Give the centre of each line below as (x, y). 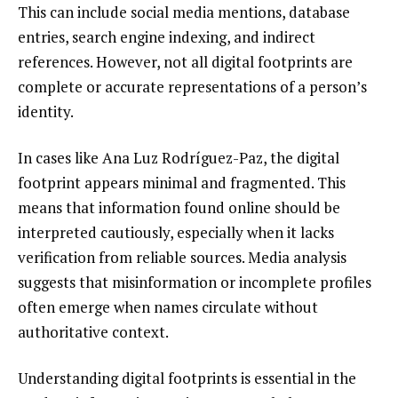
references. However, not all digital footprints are (185, 62)
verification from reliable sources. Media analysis (182, 258)
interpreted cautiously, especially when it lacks (176, 233)
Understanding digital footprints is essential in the (187, 378)
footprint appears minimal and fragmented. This (182, 183)
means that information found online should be (179, 208)
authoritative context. (93, 332)
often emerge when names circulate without (168, 307)
